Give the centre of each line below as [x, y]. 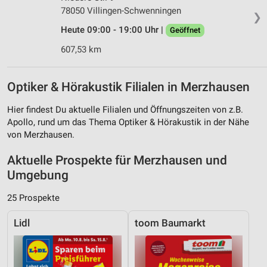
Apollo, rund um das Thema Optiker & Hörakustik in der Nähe [128, 122]
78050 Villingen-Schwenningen [121, 11]
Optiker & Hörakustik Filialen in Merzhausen [128, 87]
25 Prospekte [33, 198]
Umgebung [38, 175]
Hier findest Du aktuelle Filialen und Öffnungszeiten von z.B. [125, 109]
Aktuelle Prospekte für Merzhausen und [117, 160]
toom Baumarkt [170, 223]
